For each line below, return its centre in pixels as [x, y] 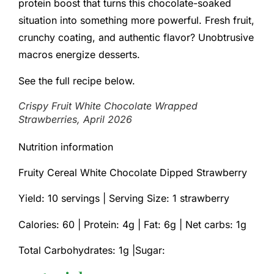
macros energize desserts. [79, 55]
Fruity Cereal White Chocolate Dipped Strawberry [133, 173]
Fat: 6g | [165, 224]
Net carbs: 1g [216, 224]
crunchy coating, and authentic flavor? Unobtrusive [136, 38]
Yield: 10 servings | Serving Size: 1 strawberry [124, 198]
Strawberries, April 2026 [75, 119]
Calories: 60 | [51, 224]
